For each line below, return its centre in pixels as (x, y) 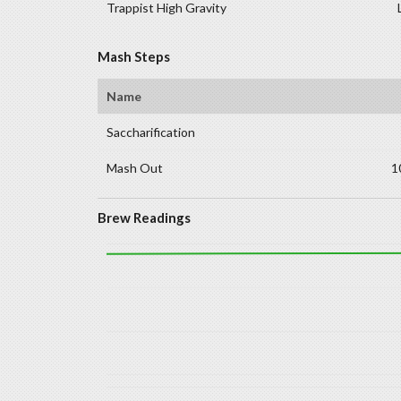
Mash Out (134, 167)
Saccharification (150, 132)
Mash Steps (133, 56)
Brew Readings (144, 218)
